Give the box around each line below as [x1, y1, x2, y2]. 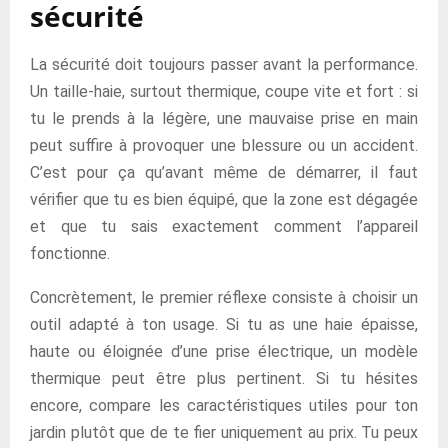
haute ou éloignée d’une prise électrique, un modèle [30, 342, 418, 361]
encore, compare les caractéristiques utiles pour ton [30, 396, 418, 415]
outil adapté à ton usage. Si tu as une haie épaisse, [30, 315, 418, 334]
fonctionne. [30, 244, 110, 263]
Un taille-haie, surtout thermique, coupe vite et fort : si [30, 82, 418, 101]
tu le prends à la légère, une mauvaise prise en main [30, 109, 418, 128]
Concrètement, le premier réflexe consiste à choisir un [30, 288, 418, 307]
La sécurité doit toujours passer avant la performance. [30, 55, 418, 74]
